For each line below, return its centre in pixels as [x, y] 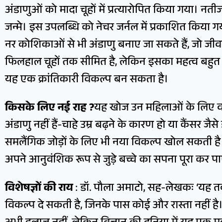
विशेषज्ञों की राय [39, 189]
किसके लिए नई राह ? [50, 109]
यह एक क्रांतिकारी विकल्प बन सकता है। [87, 81]
